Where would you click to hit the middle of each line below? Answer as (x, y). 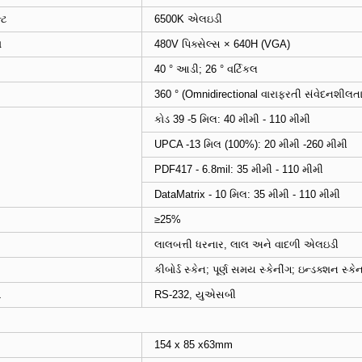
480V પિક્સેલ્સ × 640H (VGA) (222, 44)
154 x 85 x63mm (194, 345)
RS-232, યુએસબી (195, 295)
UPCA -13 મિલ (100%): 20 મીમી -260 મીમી (251, 145)
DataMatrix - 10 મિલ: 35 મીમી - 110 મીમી (247, 195)
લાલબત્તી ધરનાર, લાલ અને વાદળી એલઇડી (246, 245)
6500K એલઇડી (188, 19)
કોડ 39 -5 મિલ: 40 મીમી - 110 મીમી (232, 120)
